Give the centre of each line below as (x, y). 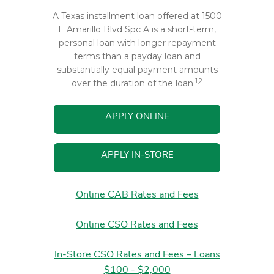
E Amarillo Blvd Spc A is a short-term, (137, 29)
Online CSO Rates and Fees (137, 224)
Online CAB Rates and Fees (137, 194)
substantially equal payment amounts (137, 70)
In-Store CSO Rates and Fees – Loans (137, 254)
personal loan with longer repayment (137, 43)
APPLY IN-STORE (137, 155)
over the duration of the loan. (133, 83)
